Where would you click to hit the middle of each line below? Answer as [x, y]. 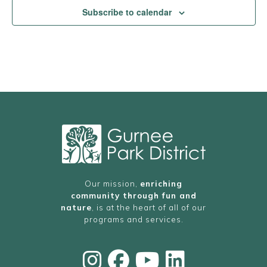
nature [76, 207]
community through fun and [133, 195]
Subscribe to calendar [127, 12]
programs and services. [133, 219]
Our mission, [112, 184]
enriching [161, 184]
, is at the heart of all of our [149, 207]
